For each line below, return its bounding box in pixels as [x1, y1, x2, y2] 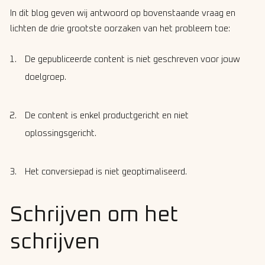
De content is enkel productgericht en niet [25, 111, 189, 121]
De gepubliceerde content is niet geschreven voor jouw [25, 55, 240, 64]
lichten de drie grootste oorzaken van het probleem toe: [10, 24, 230, 34]
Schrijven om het [10, 205, 178, 227]
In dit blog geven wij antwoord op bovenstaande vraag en [10, 9, 235, 18]
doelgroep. [25, 73, 66, 82]
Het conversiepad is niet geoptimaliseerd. [25, 167, 187, 177]
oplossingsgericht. [25, 129, 96, 138]
